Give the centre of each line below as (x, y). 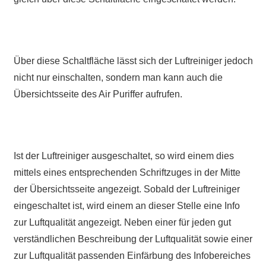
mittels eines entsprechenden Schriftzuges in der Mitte (127, 173)
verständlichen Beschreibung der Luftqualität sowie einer (133, 239)
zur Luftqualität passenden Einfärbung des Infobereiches (132, 256)
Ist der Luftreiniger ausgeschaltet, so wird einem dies (123, 156)
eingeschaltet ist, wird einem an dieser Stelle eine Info (126, 206)
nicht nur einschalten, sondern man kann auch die (118, 78)
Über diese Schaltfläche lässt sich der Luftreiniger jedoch (133, 61)
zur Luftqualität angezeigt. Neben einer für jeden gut (122, 223)
